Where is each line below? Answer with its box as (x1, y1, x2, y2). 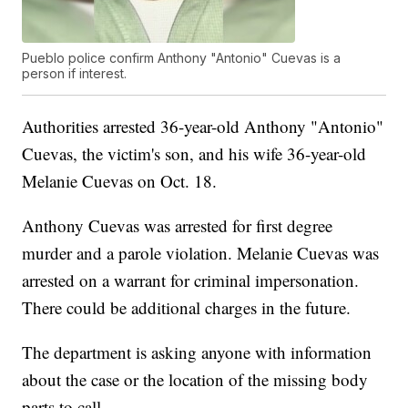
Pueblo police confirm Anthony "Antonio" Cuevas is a (22, 50, 342, 66)
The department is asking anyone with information (22, 341, 372, 364)
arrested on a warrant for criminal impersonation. (22, 269, 360, 292)
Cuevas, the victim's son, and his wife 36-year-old (22, 142, 367, 166)
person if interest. (22, 66, 127, 82)
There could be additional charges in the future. (22, 296, 352, 320)
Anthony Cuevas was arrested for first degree (22, 214, 333, 238)
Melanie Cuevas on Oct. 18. (22, 169, 218, 193)
